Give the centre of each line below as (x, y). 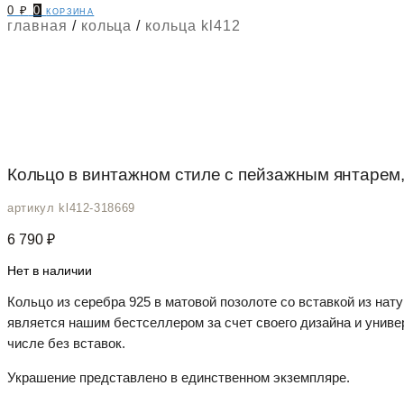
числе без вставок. (66, 344)
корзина (70, 10)
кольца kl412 (193, 26)
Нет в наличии (50, 271)
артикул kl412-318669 (71, 208)
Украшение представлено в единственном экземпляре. (179, 378)
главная (37, 26)
